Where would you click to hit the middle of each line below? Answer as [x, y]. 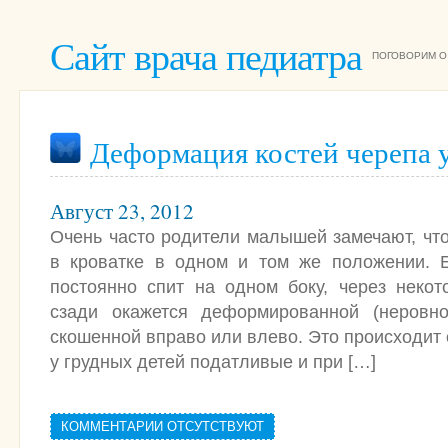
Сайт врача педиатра [206, 55]
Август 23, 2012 [122, 211]
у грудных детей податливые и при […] [213, 362]
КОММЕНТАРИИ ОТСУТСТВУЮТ [162, 426]
